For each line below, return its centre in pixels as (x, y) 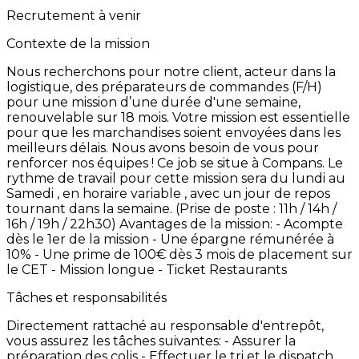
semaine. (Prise (165, 208)
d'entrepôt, (288, 325)
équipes (124, 163)
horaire (107, 193)
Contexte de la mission (78, 43)
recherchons (86, 71)
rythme (32, 178)
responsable (211, 325)
